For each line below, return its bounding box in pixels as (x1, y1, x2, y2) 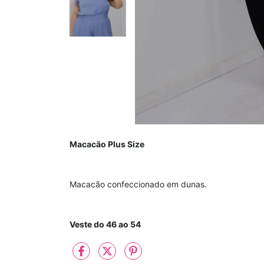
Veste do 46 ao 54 (70, 219, 141, 229)
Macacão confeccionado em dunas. (70, 179, 207, 189)
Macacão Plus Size (70, 138, 144, 149)
